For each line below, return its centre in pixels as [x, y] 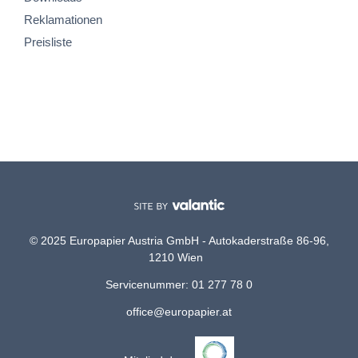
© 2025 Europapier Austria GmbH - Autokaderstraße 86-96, [179, 241]
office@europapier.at [179, 312]
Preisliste [48, 42]
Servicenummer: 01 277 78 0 [179, 284]
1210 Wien [179, 257]
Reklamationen [63, 20]
